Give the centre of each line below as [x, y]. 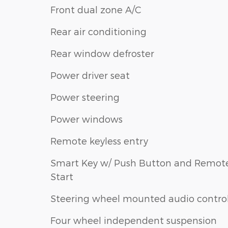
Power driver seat [90, 75]
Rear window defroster [102, 53]
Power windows [87, 119]
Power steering [85, 97]
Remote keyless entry [99, 141]
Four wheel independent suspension [134, 220]
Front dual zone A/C [96, 10]
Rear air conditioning [98, 32]
